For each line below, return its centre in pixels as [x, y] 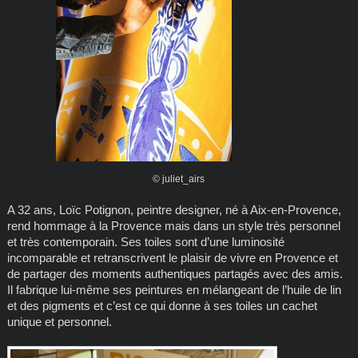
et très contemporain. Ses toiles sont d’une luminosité [145, 241]
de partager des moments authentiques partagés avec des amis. [175, 273]
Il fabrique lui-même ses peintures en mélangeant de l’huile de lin [174, 289]
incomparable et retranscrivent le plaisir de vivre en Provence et [172, 257]
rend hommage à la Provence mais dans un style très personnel [173, 225]
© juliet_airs [179, 179]
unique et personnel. [59, 321]
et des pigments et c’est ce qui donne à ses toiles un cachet [162, 305]
